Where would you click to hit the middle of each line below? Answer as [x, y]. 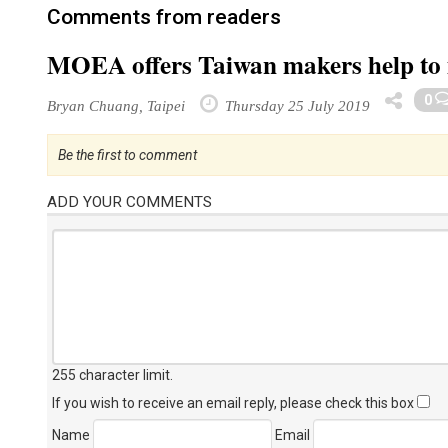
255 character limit [111, 375]
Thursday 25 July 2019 [295, 105]
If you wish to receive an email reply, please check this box [234, 403]
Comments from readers [164, 17]
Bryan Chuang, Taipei [116, 105]
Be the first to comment [127, 155]
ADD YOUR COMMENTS [129, 202]
